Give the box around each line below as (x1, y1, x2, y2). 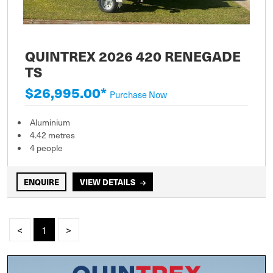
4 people (30, 141, 63, 155)
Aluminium (30, 116, 70, 129)
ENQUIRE (24, 176, 59, 188)
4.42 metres (30, 129, 75, 142)
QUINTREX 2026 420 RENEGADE (25, 46, 241, 66)
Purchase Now (110, 88, 167, 102)
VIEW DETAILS (80, 176, 135, 188)
